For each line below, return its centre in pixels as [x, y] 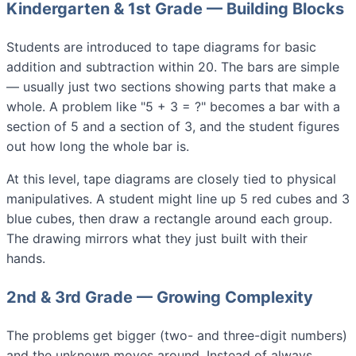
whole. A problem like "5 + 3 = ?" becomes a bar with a [173, 107]
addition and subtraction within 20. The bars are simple [173, 67]
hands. [26, 259]
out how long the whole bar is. [98, 147]
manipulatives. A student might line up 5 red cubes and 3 [178, 199]
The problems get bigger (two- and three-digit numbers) [177, 336]
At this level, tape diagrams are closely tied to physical [171, 179]
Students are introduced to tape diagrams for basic [161, 47]
